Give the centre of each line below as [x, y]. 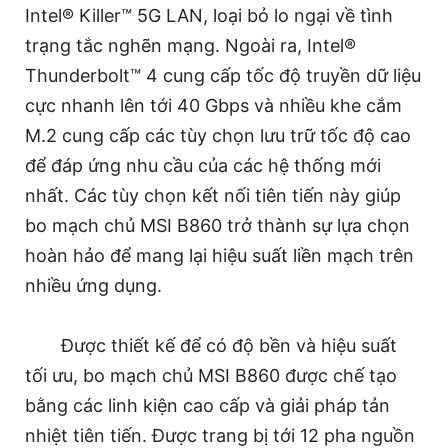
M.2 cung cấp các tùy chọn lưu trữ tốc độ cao [218, 135]
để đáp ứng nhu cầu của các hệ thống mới [203, 165]
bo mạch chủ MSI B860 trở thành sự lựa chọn [217, 225]
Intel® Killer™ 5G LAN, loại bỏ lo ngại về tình [209, 15]
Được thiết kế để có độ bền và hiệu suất [229, 345]
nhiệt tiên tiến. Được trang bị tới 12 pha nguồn [220, 435]
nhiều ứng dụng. [93, 285]
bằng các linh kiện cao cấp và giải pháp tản [207, 405]
